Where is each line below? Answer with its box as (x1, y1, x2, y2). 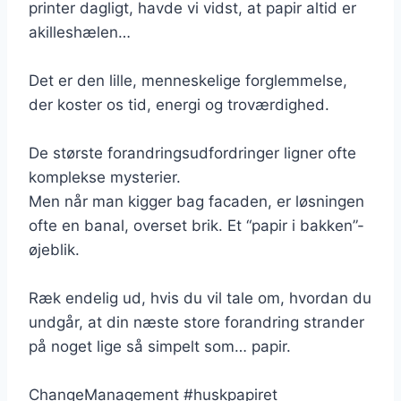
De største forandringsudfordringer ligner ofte (29, 143, 356, 162)
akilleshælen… (29, 22, 131, 41)
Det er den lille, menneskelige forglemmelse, (29, 71, 347, 90)
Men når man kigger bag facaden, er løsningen (29, 192, 364, 210)
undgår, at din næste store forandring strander (29, 312, 364, 331)
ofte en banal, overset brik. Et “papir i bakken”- (29, 216, 364, 235)
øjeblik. (29, 240, 80, 259)
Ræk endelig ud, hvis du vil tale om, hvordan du (29, 288, 371, 307)
